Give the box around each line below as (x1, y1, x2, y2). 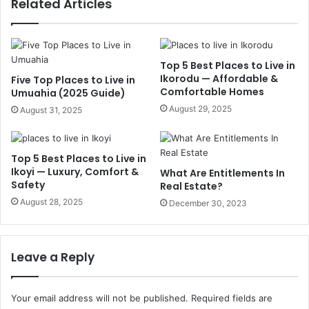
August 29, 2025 (169, 103, 232, 114)
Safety (11, 178, 45, 192)
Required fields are (191, 292, 272, 304)
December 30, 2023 (169, 198, 247, 209)
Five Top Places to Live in (11, 73, 135, 88)
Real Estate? (160, 179, 223, 194)
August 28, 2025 (20, 197, 83, 208)
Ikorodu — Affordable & (160, 72, 278, 86)
